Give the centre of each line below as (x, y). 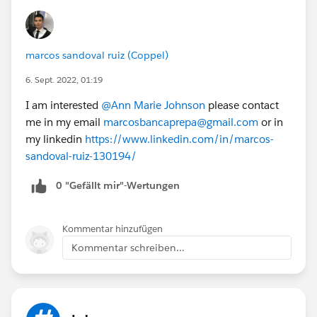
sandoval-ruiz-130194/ (81, 156)
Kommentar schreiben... (128, 247)
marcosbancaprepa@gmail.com (181, 122)
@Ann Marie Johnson (153, 105)
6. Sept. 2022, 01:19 (64, 79)
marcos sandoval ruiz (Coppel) (97, 55)
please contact (242, 105)
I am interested (63, 105)
